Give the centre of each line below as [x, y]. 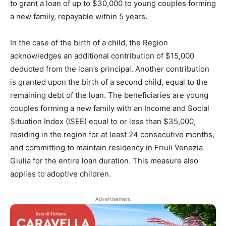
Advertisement [113, 199]
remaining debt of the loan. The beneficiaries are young [109, 95]
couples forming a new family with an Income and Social [110, 108]
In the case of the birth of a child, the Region [89, 43]
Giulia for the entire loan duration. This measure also [104, 161]
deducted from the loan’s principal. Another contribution [110, 69]
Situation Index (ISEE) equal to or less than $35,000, [103, 122]
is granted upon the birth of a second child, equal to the [109, 82]
